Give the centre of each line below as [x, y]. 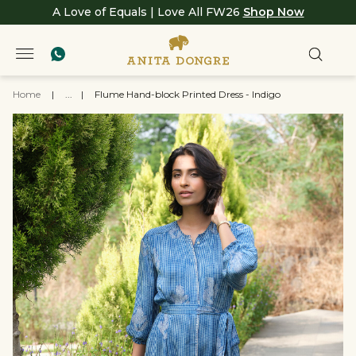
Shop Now [273, 12]
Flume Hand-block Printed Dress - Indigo [188, 94]
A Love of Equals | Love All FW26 [147, 12]
